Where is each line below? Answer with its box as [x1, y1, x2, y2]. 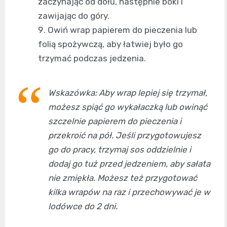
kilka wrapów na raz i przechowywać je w [48, 187, 210, 198]
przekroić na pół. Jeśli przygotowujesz [48, 130, 201, 141]
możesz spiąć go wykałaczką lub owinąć [48, 102, 207, 112]
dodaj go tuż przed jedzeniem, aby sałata [48, 159, 210, 169]
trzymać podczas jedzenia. [38, 53, 146, 64]
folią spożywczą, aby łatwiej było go [38, 39, 183, 50]
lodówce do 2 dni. [48, 201, 118, 212]
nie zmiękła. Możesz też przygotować [48, 173, 197, 183]
